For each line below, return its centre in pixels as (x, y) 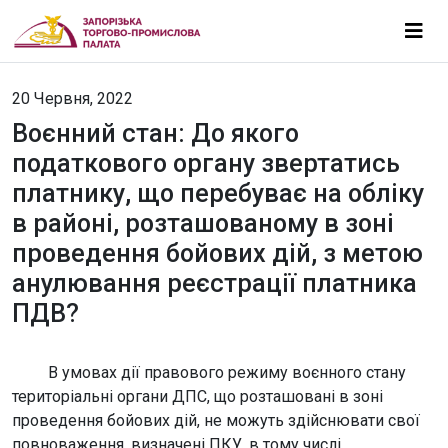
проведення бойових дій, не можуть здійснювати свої (216, 420)
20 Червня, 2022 (72, 98)
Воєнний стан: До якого (155, 133)
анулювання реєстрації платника (214, 283)
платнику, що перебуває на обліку (218, 193)
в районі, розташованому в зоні (203, 223)
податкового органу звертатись (206, 163)
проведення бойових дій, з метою (217, 253)
